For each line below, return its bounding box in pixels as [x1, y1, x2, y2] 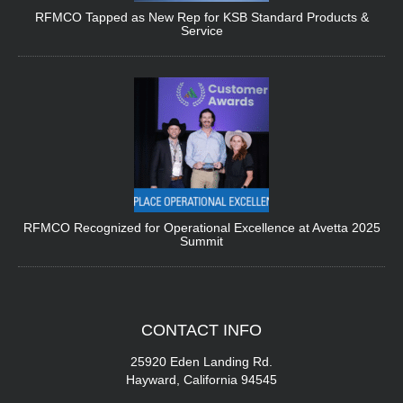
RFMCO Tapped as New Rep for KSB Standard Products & [34, 10, 369, 25]
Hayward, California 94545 [126, 372, 277, 388]
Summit [180, 234, 223, 249]
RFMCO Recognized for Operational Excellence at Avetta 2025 [22, 220, 381, 236]
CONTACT [141, 321, 223, 340]
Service [180, 23, 223, 39]
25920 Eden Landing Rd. [130, 354, 273, 370]
